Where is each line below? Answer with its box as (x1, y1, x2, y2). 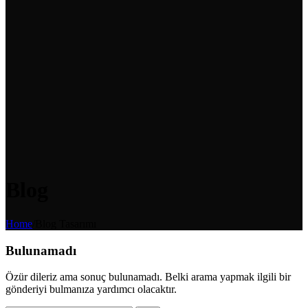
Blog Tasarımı (35, 217, 96, 230)
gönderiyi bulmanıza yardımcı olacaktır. (5, 283, 177, 296)
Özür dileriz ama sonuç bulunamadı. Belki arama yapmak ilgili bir (5, 271, 291, 283)
